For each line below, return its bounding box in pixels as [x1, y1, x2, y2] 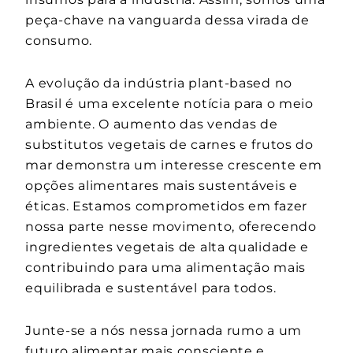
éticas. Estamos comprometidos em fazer [25, 199, 307, 214]
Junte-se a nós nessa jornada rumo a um [25, 323, 302, 339]
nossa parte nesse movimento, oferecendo [25, 219, 317, 235]
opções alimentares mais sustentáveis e [25, 178, 298, 194]
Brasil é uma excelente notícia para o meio [25, 96, 314, 112]
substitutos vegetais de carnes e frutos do [25, 137, 314, 153]
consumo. [25, 33, 92, 49]
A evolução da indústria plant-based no [25, 76, 292, 91]
